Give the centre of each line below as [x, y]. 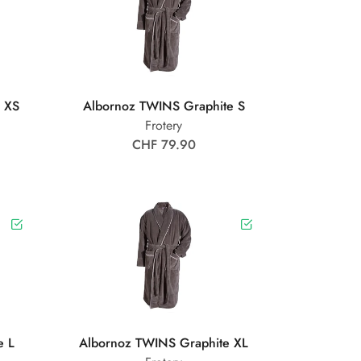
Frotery [164, 126]
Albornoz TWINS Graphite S [164, 106]
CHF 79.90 [164, 145]
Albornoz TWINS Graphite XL [164, 343]
